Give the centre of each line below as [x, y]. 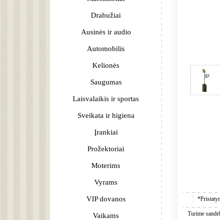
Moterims [106, 165]
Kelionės [106, 65]
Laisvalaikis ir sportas [106, 99]
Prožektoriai [106, 149]
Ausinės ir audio [106, 32]
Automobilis [106, 49]
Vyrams [106, 182]
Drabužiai [106, 15]
